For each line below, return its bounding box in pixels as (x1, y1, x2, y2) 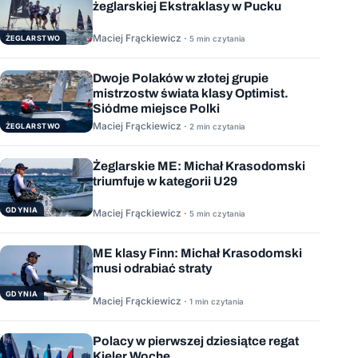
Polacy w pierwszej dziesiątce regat (93, 333, 299, 348)
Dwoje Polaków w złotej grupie (93, 71, 268, 86)
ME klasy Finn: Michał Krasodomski (93, 246, 302, 261)
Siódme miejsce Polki (93, 101, 220, 116)
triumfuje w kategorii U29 (93, 173, 237, 188)
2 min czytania (189, 121, 245, 131)
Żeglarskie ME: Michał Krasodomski (93, 158, 305, 173)
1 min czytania (189, 296, 244, 306)
